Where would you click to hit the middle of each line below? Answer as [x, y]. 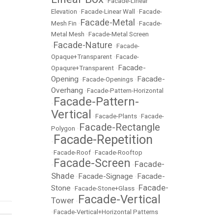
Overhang [67, 90]
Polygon [63, 128]
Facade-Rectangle [120, 127]
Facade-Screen [92, 163]
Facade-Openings [108, 79]
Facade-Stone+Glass [105, 188]
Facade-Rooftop [119, 152]
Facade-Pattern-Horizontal [125, 91]
